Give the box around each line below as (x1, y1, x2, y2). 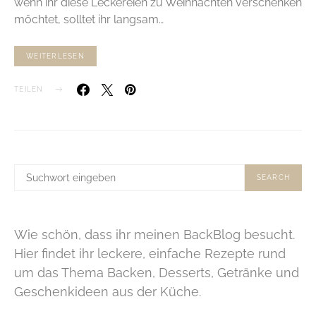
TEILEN (14, 85, 44, 94)
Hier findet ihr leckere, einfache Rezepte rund (14, 245, 286, 261)
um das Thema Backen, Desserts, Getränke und (14, 265, 299, 280)
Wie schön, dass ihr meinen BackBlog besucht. (14, 226, 295, 242)
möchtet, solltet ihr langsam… (14, 13, 164, 27)
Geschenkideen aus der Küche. (14, 284, 201, 299)
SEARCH (256, 173, 290, 181)
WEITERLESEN (26, 51, 85, 60)
